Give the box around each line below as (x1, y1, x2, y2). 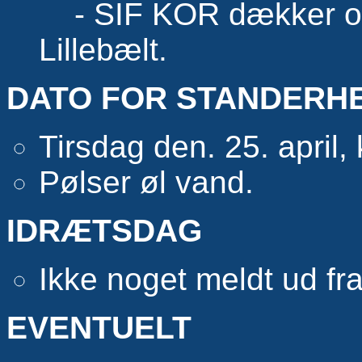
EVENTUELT (6, 310, 192, 346)
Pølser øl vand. (39, 165, 254, 200)
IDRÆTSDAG (6, 213, 202, 249)
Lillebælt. (39, 32, 167, 68)
